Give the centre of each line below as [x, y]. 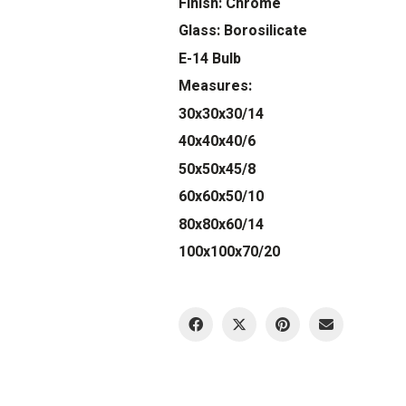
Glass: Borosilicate [243, 31]
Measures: [215, 86]
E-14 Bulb [210, 58]
